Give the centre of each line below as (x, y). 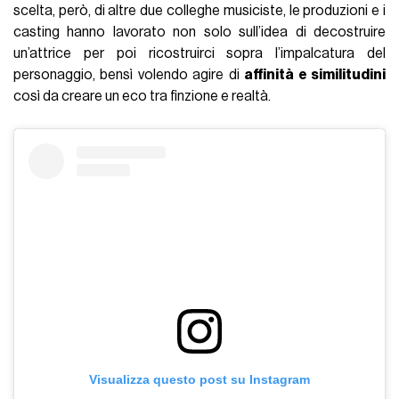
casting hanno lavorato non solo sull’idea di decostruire (199, 33)
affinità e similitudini (315, 75)
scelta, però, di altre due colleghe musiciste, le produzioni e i (199, 11)
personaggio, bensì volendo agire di (129, 75)
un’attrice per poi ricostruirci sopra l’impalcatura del (199, 54)
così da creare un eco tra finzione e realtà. (144, 97)
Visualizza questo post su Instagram (199, 380)
